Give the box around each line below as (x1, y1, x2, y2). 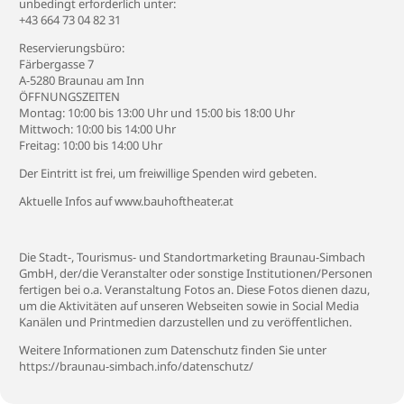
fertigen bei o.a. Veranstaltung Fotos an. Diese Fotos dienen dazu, (19, 281, 370, 298)
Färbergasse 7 (19, 56, 94, 72)
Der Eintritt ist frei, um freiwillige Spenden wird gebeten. (19, 165, 317, 181)
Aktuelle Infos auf (19, 193, 115, 209)
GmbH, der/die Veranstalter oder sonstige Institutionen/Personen (19, 265, 372, 281)
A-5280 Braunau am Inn (19, 72, 144, 88)
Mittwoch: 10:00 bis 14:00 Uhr (19, 121, 176, 137)
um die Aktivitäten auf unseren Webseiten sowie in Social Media (19, 298, 359, 314)
